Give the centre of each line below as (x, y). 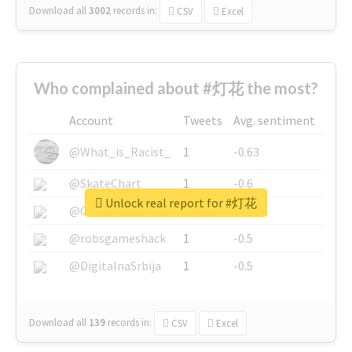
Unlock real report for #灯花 (180, 202)
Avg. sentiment (274, 120)
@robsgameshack (117, 238)
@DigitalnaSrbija (115, 265)
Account (91, 120)
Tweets (203, 120)
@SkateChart (105, 183)
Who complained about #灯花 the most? (176, 88)
